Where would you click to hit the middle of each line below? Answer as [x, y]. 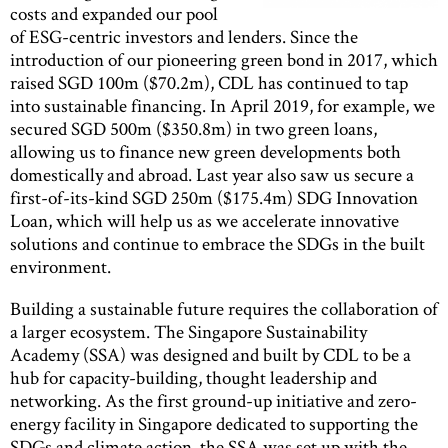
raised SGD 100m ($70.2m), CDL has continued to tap [209, 82]
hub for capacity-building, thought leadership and [193, 377]
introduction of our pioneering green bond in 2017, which [224, 59]
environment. [60, 266]
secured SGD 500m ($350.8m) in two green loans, [193, 128]
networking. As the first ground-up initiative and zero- [213, 400]
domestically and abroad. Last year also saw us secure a [212, 174]
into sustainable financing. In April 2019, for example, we [222, 105]
